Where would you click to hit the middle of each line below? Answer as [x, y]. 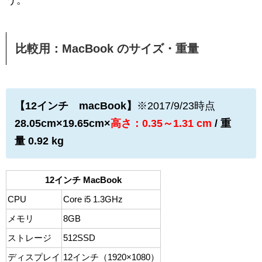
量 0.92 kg [39, 141]
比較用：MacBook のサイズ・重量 [107, 49]
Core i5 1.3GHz [93, 199]
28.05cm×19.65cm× [63, 124]
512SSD [79, 238]
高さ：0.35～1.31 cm [161, 124]
